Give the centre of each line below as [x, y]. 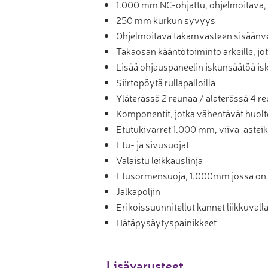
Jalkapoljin [138, 191]
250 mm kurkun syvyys [166, 19]
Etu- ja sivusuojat [153, 144]
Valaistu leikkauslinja [160, 159]
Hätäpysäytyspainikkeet [167, 222]
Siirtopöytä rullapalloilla [166, 82]
